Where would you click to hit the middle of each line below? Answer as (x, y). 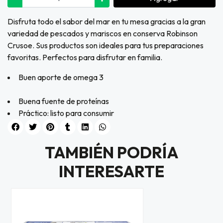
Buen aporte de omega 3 (61, 77)
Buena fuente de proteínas (64, 101)
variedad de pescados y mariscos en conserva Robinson (103, 34)
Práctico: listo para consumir (66, 113)
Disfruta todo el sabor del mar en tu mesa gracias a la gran (107, 22)
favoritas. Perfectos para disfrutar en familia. (85, 57)
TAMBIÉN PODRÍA (111, 153)
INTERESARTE (111, 171)
